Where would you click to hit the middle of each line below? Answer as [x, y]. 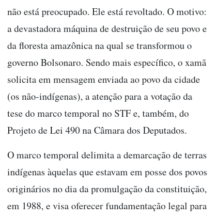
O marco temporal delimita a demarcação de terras [107, 155]
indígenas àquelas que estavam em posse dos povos [107, 171]
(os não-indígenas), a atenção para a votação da [100, 96]
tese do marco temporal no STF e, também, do [98, 113]
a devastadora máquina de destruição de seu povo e [107, 28]
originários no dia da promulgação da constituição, [107, 188]
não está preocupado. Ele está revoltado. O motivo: [107, 11]
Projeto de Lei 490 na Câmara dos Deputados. [99, 130]
